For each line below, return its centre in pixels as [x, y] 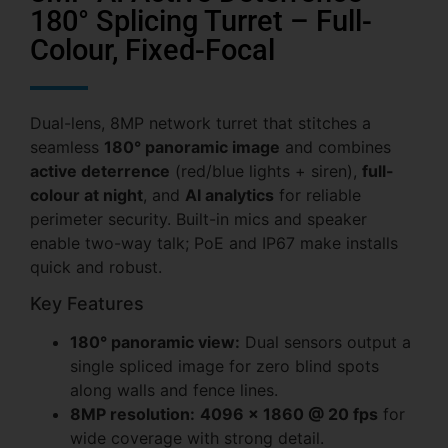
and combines [335, 147]
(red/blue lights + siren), [266, 171]
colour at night [86, 195]
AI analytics [229, 195]
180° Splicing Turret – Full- [201, 21]
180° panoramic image [192, 147]
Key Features [87, 304]
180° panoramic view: [155, 342]
